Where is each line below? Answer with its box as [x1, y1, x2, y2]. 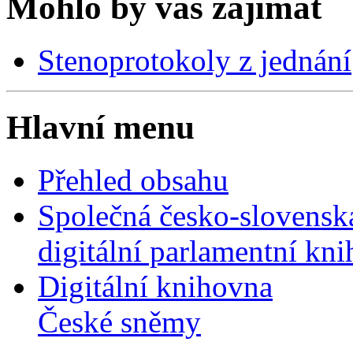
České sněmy [38, 305, 201, 340]
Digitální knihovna [38, 269, 273, 304]
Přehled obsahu [38, 163, 229, 198]
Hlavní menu [6, 109, 195, 147]
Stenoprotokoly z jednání [38, 43, 351, 78]
